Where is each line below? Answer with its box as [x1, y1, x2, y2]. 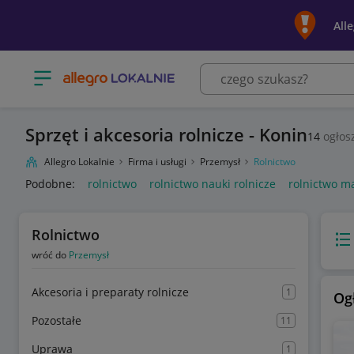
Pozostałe [32, 313, 81, 328]
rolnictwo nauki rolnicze [149, 176, 276, 191]
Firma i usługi [128, 155, 189, 168]
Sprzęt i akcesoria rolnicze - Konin [25, 122, 307, 146]
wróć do [32, 248, 69, 262]
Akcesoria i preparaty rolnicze [32, 284, 189, 299]
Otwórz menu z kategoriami [32, 65, 178, 81]
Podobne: [25, 176, 75, 191]
